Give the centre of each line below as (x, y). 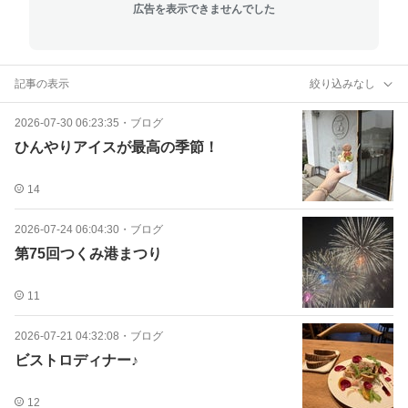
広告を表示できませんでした (204, 9)
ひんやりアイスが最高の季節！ (117, 147)
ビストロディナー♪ (76, 360)
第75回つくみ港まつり (88, 254)
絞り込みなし (342, 83)
